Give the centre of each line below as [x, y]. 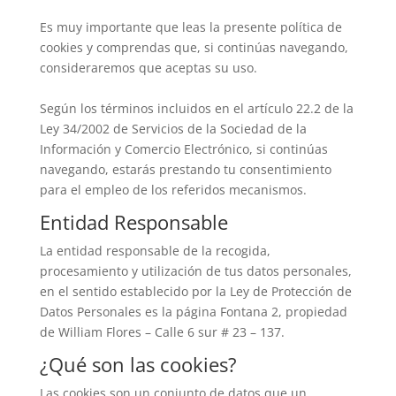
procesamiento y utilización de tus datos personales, [195, 271]
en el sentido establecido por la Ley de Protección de [195, 291]
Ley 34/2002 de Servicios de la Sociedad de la [173, 129]
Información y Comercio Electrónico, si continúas [183, 149]
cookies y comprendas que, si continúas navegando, [194, 47]
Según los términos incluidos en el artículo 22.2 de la [196, 108]
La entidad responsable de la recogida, [155, 251]
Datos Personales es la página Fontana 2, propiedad [193, 312]
